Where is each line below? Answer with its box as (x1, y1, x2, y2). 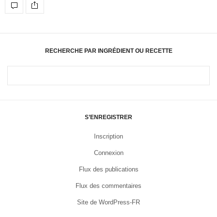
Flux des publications (78, 166, 139, 173)
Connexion (93, 149, 124, 157)
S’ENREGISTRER (85, 114, 132, 121)
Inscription (94, 133, 123, 140)
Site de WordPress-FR (77, 199, 140, 206)
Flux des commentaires (76, 182, 141, 190)
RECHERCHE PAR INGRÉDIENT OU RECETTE (45, 47, 172, 55)
